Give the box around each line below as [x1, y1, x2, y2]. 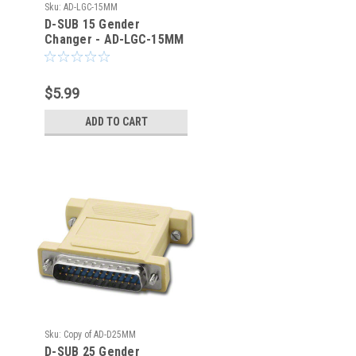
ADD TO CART [84, 115, 148, 128]
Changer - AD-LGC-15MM [44, 32, 184, 47]
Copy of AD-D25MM [64, 329, 136, 340]
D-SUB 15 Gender [44, 17, 140, 32]
